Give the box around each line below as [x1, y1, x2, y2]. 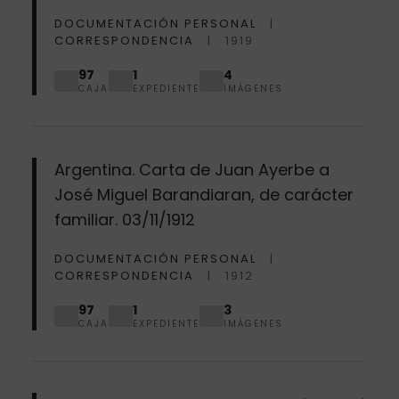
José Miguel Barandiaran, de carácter [53, 183, 354, 206]
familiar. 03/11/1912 [53, 208, 195, 231]
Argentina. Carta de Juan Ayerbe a [53, 158, 330, 181]
